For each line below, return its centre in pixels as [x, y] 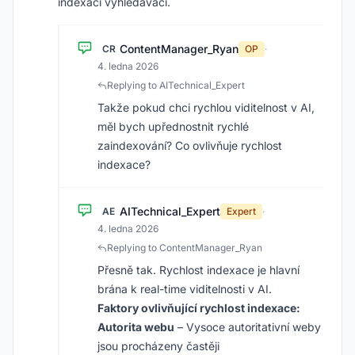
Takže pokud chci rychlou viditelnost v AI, [206, 107]
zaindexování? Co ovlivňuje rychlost [190, 145]
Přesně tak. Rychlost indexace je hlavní [198, 270]
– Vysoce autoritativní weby [248, 327]
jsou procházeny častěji [158, 346]
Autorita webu [136, 327]
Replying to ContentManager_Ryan [185, 248]
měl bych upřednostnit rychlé [173, 126]
